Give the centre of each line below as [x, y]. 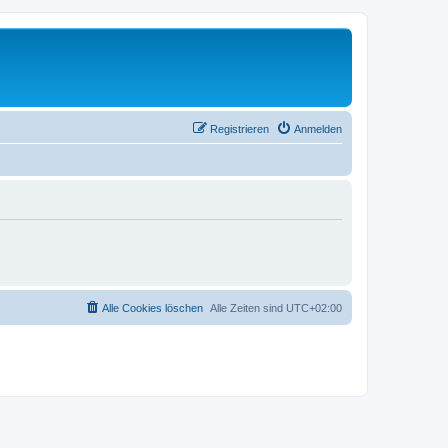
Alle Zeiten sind [248, 307]
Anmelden [318, 128]
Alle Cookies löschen [152, 307]
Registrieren [239, 128]
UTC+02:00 [314, 307]
